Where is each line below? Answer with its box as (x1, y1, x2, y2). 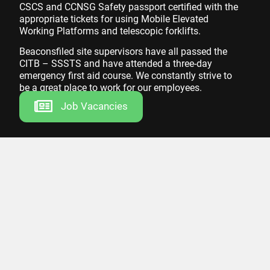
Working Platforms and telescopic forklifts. (19, 25, 201, 37)
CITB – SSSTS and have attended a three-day (19, 58, 212, 70)
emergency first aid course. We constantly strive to (19, 70, 232, 82)
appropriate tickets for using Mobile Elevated (19, 13, 209, 25)
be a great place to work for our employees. (19, 82, 202, 94)
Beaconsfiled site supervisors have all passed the (19, 46, 227, 58)
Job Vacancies (61, 100, 128, 113)
